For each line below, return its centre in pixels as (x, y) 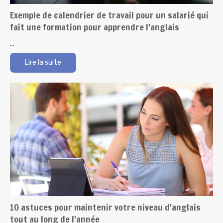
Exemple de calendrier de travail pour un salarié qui (109, 15)
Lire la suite (43, 62)
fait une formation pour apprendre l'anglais (95, 27)
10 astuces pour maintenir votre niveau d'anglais (105, 207)
